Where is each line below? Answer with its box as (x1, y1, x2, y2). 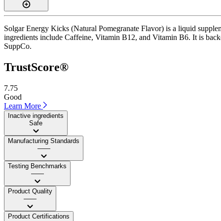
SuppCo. (4, 41, 32, 50)
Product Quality (8, 187, 52, 195)
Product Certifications (8, 212, 70, 220)
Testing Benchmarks (8, 162, 67, 170)
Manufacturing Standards (8, 137, 79, 145)
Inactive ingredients (8, 111, 64, 119)
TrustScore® (4, 60, 69, 74)
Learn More (4, 101, 43, 110)
